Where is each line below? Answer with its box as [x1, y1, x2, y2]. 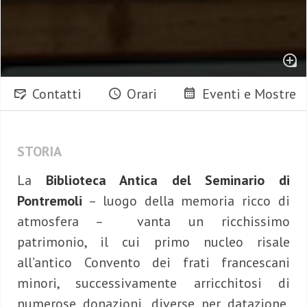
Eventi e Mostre [202, 85, 296, 103]
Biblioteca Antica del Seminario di [45, 171, 291, 190]
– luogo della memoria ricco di [82, 192, 290, 210]
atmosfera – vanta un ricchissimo [17, 212, 290, 231]
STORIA [17, 143, 62, 161]
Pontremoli [17, 192, 82, 210]
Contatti [32, 85, 82, 103]
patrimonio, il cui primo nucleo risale [17, 233, 290, 251]
